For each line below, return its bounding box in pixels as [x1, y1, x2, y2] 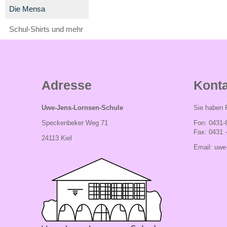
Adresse [42, 78, 92, 92]
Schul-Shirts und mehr [9, 24, 83, 33]
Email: [194, 143, 214, 151]
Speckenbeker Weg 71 [42, 119, 108, 127]
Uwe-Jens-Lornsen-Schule [42, 104, 123, 111]
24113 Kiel [42, 134, 72, 142]
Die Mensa [9, 4, 45, 13]
